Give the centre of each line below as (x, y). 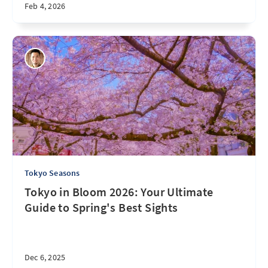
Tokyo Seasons (52, 173)
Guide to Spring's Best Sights (101, 207)
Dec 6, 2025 (45, 257)
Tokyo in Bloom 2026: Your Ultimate (119, 192)
